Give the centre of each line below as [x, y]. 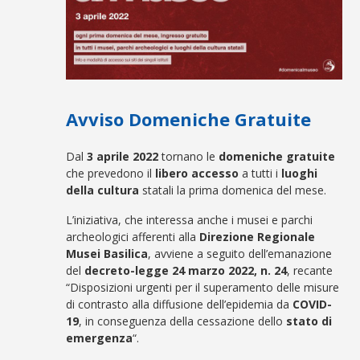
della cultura [103, 190]
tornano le [189, 157]
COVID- [313, 305]
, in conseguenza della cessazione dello [181, 321]
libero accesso [197, 174]
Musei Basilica [107, 254]
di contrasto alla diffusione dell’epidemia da [180, 305]
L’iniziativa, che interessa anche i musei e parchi [190, 220]
